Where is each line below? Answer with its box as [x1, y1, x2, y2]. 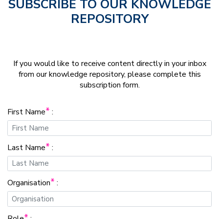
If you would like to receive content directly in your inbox [13, 58, 206, 69]
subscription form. [79, 80, 140, 90]
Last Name [7, 142, 45, 153]
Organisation [7, 177, 50, 188]
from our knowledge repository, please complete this [18, 69, 201, 80]
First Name [7, 107, 45, 117]
